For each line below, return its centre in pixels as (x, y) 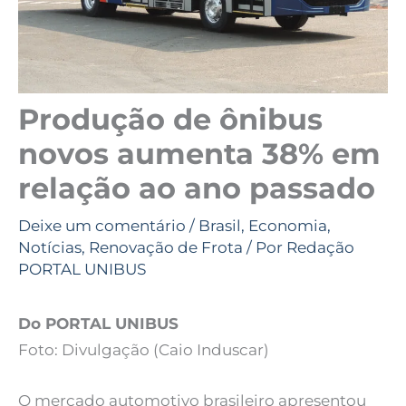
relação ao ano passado (197, 188)
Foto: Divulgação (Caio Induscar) (144, 350)
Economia (288, 226)
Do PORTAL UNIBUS (98, 324)
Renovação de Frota (166, 248)
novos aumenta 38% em (199, 154)
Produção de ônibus (170, 120)
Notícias (50, 248)
